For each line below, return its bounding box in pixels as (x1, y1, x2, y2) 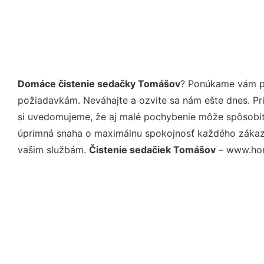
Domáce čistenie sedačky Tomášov (18, 77, 180, 90)
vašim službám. (18, 143, 89, 156)
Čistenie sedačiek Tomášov (89, 143, 216, 156)
